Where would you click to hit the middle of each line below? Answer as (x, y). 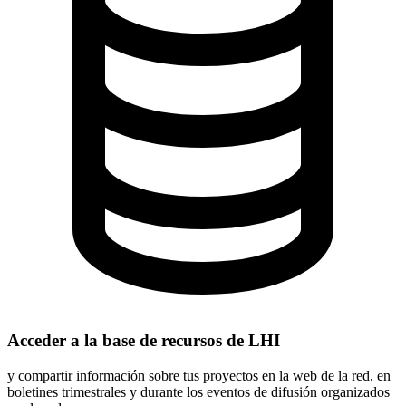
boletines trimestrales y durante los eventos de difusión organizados (198, 392)
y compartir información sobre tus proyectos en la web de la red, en (199, 376)
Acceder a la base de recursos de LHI (144, 341)
